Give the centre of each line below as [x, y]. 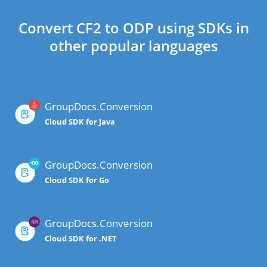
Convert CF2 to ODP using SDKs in [133, 28]
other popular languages [133, 46]
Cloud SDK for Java [80, 122]
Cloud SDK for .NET [81, 239]
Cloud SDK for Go [77, 180]
